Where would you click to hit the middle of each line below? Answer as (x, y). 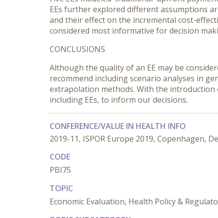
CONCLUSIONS (77, 49)
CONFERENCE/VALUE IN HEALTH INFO (118, 126)
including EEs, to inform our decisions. (119, 100)
